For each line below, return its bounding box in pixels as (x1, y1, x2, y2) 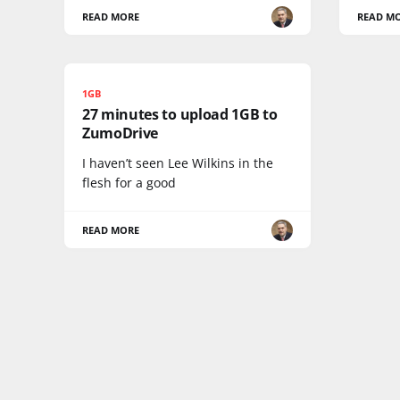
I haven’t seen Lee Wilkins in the (82, 154, 273, 171)
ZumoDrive (82, 123, 159, 143)
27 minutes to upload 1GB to (82, 104, 278, 124)
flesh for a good (82, 174, 176, 191)
